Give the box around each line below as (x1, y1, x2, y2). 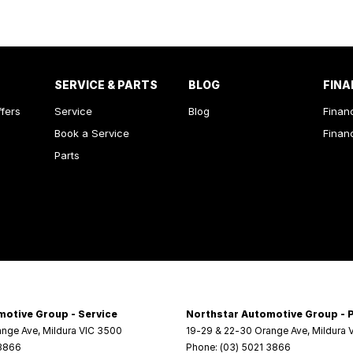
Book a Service (54, 127, 129, 139)
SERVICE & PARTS (54, 78, 158, 91)
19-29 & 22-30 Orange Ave (186, 325, 307, 336)
